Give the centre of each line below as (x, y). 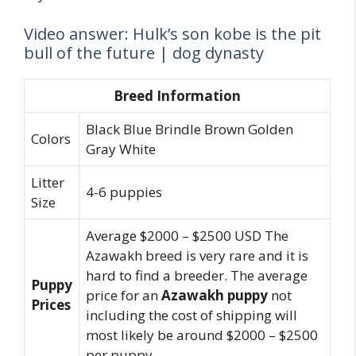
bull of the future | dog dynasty (144, 52)
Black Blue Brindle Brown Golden (190, 129)
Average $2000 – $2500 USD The (187, 235)
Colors (51, 138)
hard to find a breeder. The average (197, 275)
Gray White (121, 149)
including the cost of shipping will (192, 315)
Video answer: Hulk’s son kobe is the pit (172, 33)
